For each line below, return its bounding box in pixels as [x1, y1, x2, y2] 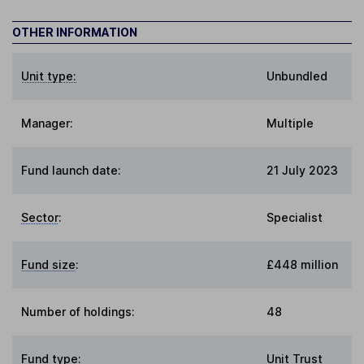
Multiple [266, 116, 314, 131]
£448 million [266, 258, 338, 272]
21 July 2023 [266, 163, 338, 178]
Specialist [266, 210, 323, 225]
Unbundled [266, 69, 327, 84]
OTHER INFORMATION [12, 25, 137, 40]
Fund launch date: [21, 163, 122, 178]
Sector [21, 210, 59, 225]
